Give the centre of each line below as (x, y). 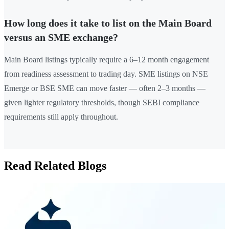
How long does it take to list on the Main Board (108, 23)
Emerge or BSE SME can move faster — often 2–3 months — (105, 88)
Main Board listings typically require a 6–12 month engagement (107, 60)
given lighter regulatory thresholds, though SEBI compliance (102, 103)
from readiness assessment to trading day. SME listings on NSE (106, 74)
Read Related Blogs (55, 166)
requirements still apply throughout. (61, 117)
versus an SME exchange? (61, 38)
